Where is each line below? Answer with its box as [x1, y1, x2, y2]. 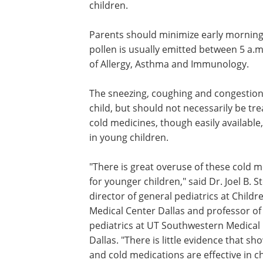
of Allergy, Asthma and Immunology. [89, 58, 249, 70]
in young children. [89, 131, 168, 144]
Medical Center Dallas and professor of [89, 204, 261, 217]
